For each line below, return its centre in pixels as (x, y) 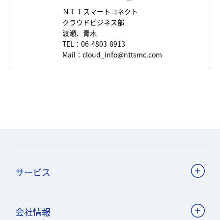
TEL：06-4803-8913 (94, 44)
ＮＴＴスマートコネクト (100, 11)
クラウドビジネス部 (93, 22)
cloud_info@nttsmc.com (122, 55)
